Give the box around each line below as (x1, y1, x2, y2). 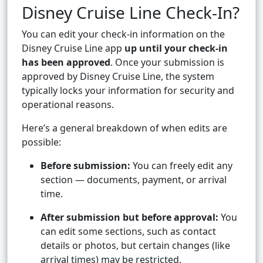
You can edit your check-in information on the (22, 28, 225, 41)
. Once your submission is (110, 56, 224, 69)
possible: (22, 136, 61, 149)
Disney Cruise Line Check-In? (22, 1, 240, 24)
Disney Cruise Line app (22, 42, 124, 55)
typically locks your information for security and (22, 84, 234, 97)
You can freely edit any (130, 159, 232, 173)
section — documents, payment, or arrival (41, 173, 227, 187)
